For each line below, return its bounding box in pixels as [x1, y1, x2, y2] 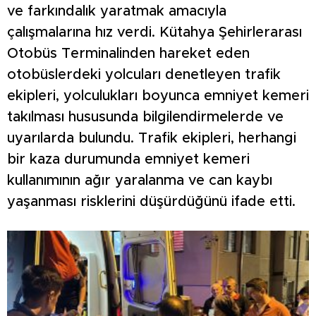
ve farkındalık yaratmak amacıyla [7, 4, 226, 19]
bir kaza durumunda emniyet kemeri [7, 152, 250, 167]
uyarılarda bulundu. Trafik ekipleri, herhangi [7, 131, 296, 146]
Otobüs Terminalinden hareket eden [7, 47, 250, 61]
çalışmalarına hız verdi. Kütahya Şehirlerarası [7, 25, 302, 40]
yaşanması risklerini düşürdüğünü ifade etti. [7, 195, 296, 209]
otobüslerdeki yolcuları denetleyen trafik [7, 68, 281, 83]
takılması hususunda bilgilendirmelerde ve [7, 110, 284, 125]
